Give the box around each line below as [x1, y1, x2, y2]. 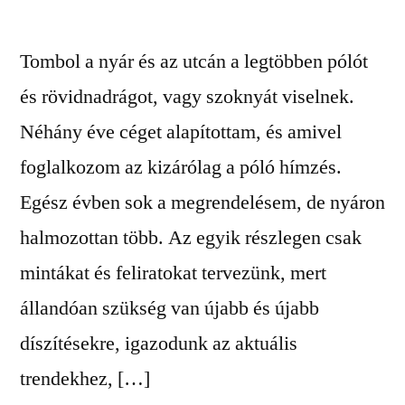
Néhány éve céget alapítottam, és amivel [20, 119, 342, 145]
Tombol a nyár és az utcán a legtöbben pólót [20, 49, 368, 74]
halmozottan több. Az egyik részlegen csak [20, 225, 362, 250]
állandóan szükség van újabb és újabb [20, 296, 319, 321]
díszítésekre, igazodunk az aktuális [20, 331, 297, 356]
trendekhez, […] [20, 366, 150, 391]
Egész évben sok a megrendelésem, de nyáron [20, 190, 385, 215]
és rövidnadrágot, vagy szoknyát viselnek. [20, 84, 354, 109]
